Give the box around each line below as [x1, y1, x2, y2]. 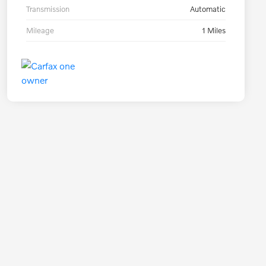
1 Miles [202, 26, 226, 36]
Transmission [26, 4, 69, 14]
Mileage [26, 26, 54, 36]
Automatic [190, 4, 226, 14]
